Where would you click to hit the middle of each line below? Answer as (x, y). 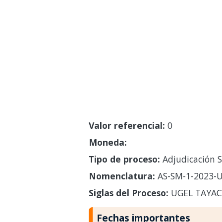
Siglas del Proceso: (128, 193)
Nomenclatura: (122, 176)
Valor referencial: (127, 125)
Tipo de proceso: (124, 159)
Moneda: (108, 142)
